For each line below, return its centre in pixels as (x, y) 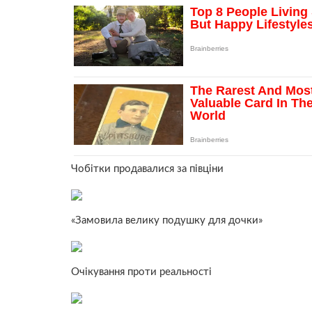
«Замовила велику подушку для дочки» (167, 220)
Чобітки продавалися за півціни (147, 169)
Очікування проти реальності (141, 272)
